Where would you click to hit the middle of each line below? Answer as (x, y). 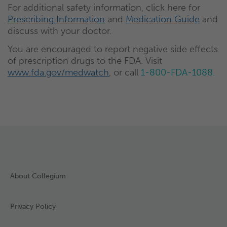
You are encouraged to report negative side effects (113, 49)
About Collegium (38, 176)
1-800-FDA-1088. (178, 72)
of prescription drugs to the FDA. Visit (85, 61)
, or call (125, 72)
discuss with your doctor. (60, 31)
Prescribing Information (56, 19)
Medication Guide (163, 19)
